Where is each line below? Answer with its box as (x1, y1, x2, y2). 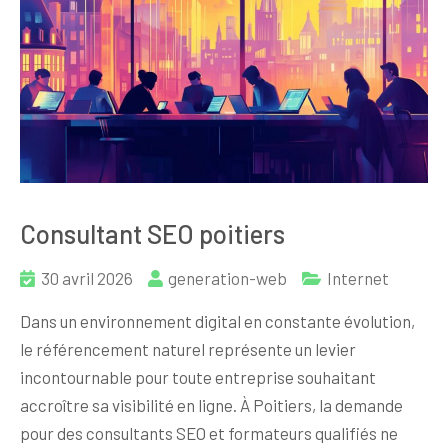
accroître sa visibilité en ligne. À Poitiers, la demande (20, 395, 403, 416)
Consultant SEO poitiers (20, 218, 285, 250)
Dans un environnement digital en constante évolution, (20, 311, 415, 332)
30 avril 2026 (41, 268, 133, 289)
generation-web (168, 268, 287, 289)
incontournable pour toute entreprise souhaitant (20, 367, 376, 388)
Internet (327, 268, 389, 289)
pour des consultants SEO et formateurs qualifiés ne (20, 423, 398, 444)
